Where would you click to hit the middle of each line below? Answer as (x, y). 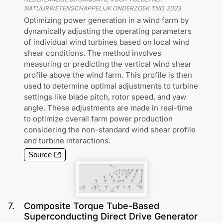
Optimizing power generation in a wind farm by (106, 20)
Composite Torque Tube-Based (92, 206)
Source (40, 155)
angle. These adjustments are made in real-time (108, 108)
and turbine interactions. (67, 141)
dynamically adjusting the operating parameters (108, 31)
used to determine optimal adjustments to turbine (111, 86)
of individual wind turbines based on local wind (107, 42)
